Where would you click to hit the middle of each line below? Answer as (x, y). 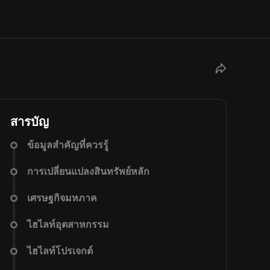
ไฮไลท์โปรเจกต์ (60, 251)
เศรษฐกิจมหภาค (62, 198)
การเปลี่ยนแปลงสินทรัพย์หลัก (88, 171)
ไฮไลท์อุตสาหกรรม (68, 224)
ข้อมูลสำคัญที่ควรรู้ (68, 145)
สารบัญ (30, 122)
